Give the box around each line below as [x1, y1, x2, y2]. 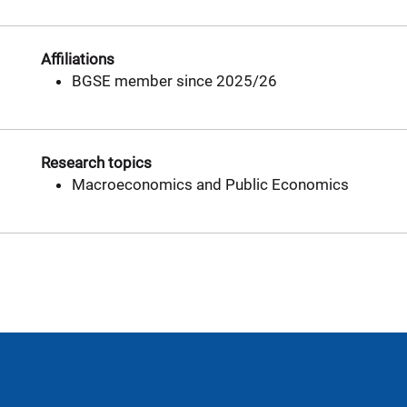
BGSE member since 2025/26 [72, 72, 277, 90]
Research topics [41, 154, 152, 172]
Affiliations [41, 50, 114, 68]
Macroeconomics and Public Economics [72, 175, 349, 194]
